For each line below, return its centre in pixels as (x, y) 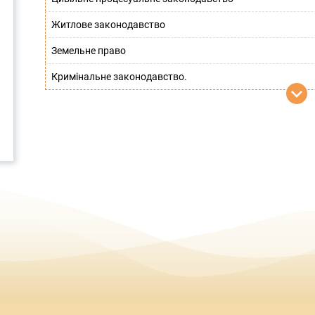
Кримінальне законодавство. (119, 77)
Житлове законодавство (108, 25)
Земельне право (89, 51)
